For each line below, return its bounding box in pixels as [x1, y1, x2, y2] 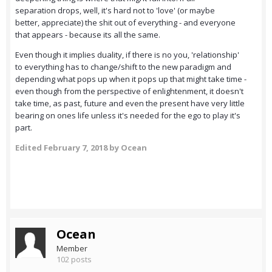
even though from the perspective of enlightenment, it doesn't [15, 86, 243, 97]
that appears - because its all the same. [15, 29, 162, 41]
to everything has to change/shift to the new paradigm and [15, 61, 231, 73]
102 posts [56, 254, 92, 265]
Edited [15, 142, 44, 154]
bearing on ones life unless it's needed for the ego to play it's [15, 110, 240, 121]
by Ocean [107, 142, 147, 154]
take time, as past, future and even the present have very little [15, 98, 245, 109]
